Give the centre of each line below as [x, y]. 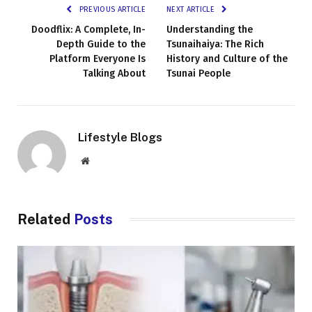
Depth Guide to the [101, 44]
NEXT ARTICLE [192, 9]
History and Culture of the [227, 58]
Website [104, 160]
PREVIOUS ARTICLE [111, 9]
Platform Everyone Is [97, 58]
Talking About [114, 73]
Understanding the [210, 29]
